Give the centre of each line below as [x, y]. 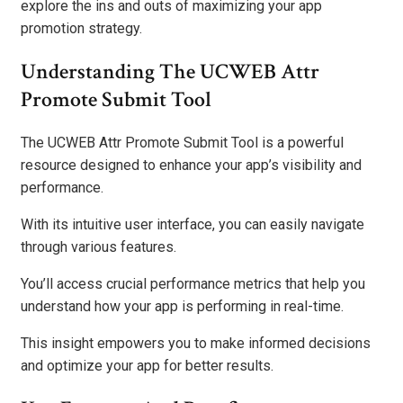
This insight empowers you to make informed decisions [196, 344]
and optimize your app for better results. [147, 366]
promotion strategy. [81, 29]
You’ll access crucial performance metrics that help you [193, 284]
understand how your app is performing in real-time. [182, 307]
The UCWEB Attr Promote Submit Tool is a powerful [182, 143]
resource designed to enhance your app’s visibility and [191, 166]
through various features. [99, 247]
